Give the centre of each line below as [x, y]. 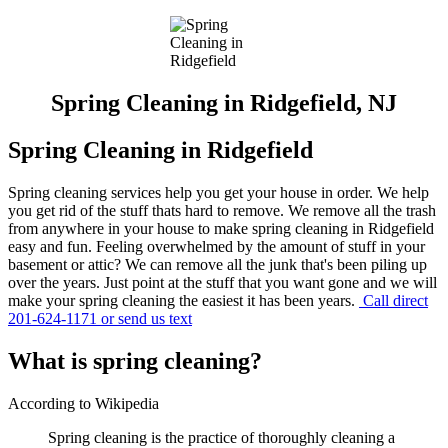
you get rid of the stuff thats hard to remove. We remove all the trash [222, 210]
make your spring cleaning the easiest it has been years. [183, 300]
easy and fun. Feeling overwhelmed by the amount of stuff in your [216, 246]
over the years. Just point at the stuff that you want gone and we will [222, 282]
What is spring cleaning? [138, 360]
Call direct [393, 300]
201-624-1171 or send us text [100, 318]
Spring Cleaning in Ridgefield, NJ [224, 103]
